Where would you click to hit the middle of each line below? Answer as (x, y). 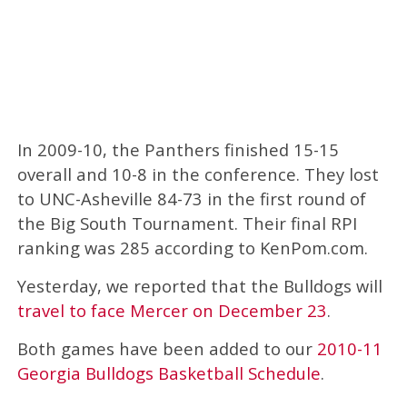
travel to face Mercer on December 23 (172, 310)
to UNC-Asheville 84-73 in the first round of (191, 198)
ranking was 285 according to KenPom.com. (192, 247)
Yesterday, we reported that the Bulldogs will (199, 285)
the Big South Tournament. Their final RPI (187, 223)
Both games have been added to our (167, 348)
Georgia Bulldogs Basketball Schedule (169, 372)
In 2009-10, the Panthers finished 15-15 (178, 149)
